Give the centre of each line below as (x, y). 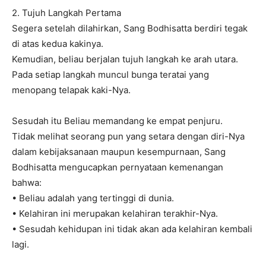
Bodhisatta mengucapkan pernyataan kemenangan (118, 167)
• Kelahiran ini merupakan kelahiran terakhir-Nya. (115, 213)
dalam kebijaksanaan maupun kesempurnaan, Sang (119, 152)
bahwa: (27, 183)
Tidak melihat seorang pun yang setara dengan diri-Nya (128, 136)
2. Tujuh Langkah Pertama (66, 13)
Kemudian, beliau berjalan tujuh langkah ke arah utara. (125, 59)
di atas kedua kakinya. (58, 44)
